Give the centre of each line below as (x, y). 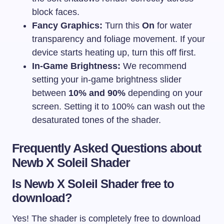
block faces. (56, 12)
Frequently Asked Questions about (107, 148)
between (50, 93)
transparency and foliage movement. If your (118, 39)
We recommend (153, 66)
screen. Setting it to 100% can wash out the (118, 107)
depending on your (164, 93)
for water (173, 26)
